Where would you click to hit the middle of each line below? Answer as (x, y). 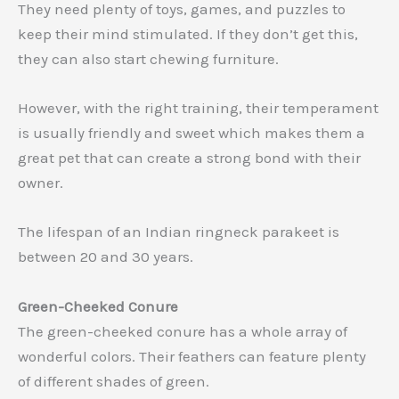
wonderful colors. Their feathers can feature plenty (192, 356)
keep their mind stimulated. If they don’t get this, (188, 34)
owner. (41, 183)
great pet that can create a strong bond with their (189, 158)
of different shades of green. (114, 381)
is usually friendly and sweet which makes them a (191, 133)
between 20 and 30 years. (106, 257)
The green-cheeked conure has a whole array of (183, 331)
